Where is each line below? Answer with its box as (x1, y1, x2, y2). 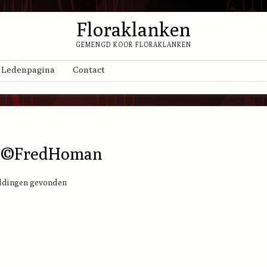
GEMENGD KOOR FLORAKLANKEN (76, 41, 191, 48)
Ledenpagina (1, 64, 55, 74)
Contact (73, 64, 105, 74)
